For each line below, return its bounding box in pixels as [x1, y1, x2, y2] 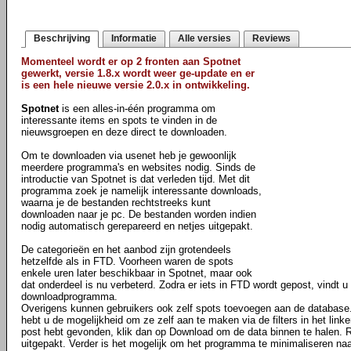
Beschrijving [34, 33, 90, 44]
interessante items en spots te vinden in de [21, 114, 217, 126]
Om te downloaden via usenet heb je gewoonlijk [21, 150, 237, 161]
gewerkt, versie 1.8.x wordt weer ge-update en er [21, 67, 255, 79]
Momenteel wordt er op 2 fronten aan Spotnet [21, 56, 241, 67]
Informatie [111, 33, 157, 44]
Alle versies [178, 33, 231, 44]
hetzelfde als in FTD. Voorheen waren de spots [21, 255, 233, 267]
